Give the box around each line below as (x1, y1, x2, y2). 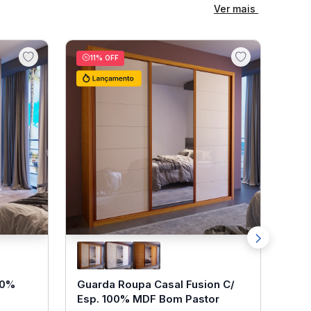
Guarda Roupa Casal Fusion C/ (77, 278, 235, 291)
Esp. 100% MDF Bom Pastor (77, 292, 220, 305)
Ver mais (214, 2, 258, 15)
